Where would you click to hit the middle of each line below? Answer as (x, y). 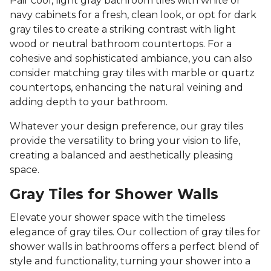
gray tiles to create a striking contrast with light (123, 30)
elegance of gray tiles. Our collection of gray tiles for (135, 232)
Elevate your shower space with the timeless (117, 218)
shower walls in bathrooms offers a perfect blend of (134, 247)
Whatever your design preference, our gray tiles (126, 126)
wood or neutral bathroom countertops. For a (121, 44)
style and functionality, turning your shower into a (130, 261)
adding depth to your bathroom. (90, 102)
